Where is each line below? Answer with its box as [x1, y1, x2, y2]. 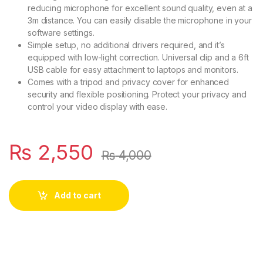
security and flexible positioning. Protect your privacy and [28, 89, 247, 99]
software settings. [28, 27, 95, 38]
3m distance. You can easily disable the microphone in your [28, 15, 252, 25]
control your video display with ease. [28, 101, 167, 112]
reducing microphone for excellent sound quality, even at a [28, 2, 252, 13]
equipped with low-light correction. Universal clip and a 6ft [28, 52, 249, 62]
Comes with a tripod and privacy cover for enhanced [28, 76, 229, 87]
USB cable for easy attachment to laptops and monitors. [28, 64, 238, 75]
